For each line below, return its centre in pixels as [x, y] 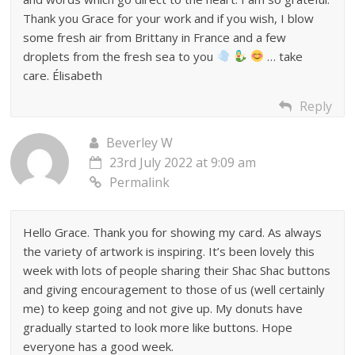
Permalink [140, 182]
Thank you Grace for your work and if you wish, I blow [169, 18]
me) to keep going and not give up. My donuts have [163, 308]
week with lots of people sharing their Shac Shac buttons [177, 270]
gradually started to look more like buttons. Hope [158, 327]
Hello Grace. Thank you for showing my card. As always [173, 232]
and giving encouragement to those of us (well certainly [174, 289]
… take [283, 56]
